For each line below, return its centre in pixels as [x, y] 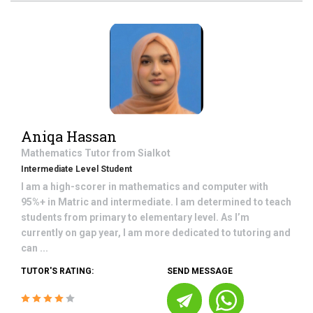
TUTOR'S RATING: [57, 271]
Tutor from [111, 153]
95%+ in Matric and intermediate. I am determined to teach [156, 202]
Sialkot [154, 153]
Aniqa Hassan [69, 136]
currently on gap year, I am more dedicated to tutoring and [156, 233]
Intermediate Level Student [77, 169]
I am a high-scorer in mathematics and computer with [145, 187]
